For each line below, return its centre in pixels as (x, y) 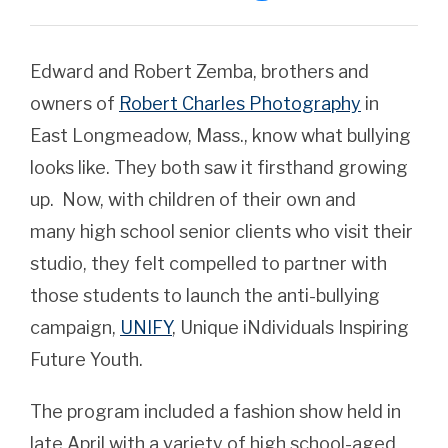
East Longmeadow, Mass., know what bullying (220, 135)
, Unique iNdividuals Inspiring (290, 327)
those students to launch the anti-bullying (205, 295)
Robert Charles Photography (240, 103)
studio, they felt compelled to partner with (208, 263)
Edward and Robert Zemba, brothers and (199, 71)
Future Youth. (86, 359)
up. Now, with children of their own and (193, 199)
